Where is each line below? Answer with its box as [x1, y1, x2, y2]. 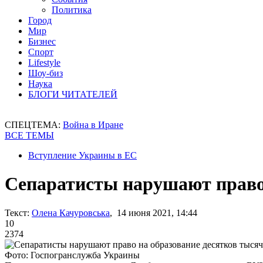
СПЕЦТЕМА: [5, 120, 63, 130]
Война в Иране [63, 120, 123, 130]
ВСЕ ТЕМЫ [5, 130, 54, 140]
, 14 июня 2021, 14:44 [110, 207, 197, 218]
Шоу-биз [28, 68, 63, 78]
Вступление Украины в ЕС [28, 150, 137, 160]
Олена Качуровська [32, 207, 110, 218]
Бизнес [28, 36, 56, 46]
